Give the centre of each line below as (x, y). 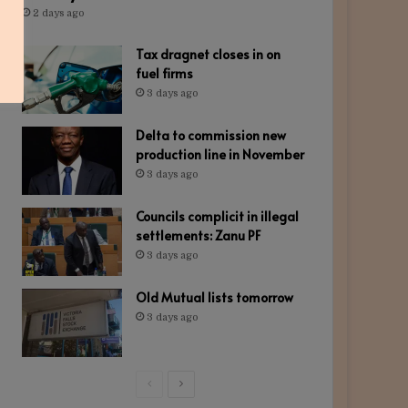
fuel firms (164, 74)
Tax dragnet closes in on (208, 55)
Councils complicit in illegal (217, 217)
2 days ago (58, 14)
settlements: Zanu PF (198, 236)
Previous (175, 384)
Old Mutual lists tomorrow (214, 298)
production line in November (219, 155)
